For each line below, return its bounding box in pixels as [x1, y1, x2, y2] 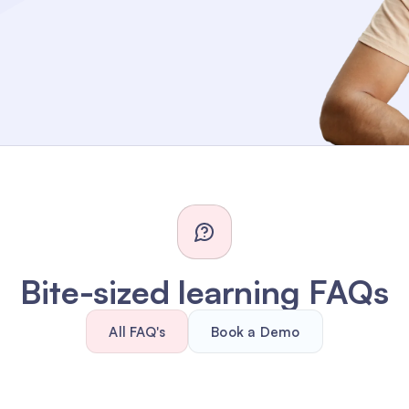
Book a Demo [211, 322, 300, 341]
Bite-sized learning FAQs [20, 271, 389, 312]
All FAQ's [109, 322, 166, 341]
